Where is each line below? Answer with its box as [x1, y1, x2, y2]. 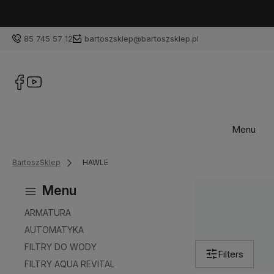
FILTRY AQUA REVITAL [24, 258, 114, 269]
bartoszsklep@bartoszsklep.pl [84, 34, 199, 43]
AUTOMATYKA [24, 224, 84, 235]
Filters [218, 248, 243, 260]
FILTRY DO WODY [24, 241, 97, 252]
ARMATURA [24, 207, 71, 218]
